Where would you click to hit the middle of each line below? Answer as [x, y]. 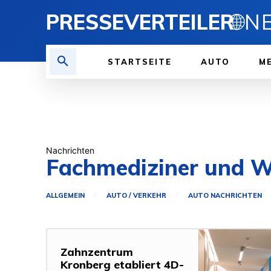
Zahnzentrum [97, 252]
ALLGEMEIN [65, 195]
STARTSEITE [140, 62]
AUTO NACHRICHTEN [225, 195]
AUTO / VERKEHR [136, 195]
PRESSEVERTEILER [140, 22]
